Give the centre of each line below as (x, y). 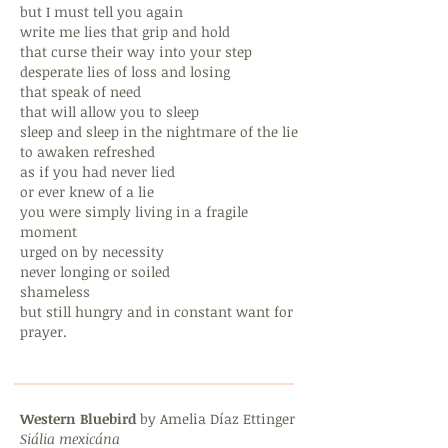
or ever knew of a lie (87, 191)
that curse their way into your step (136, 51)
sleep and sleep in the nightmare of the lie (159, 131)
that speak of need (80, 91)
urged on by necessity (92, 251)
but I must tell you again (101, 11)
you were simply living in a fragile (134, 211)
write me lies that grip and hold (125, 31)
